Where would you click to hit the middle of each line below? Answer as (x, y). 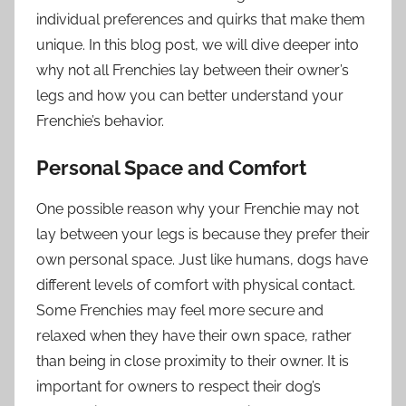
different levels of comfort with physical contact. (196, 285)
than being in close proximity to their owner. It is (193, 361)
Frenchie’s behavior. (100, 121)
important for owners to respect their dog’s (179, 386)
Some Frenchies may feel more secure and (180, 310)
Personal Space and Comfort (171, 168)
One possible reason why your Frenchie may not (198, 208)
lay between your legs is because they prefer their (203, 234)
